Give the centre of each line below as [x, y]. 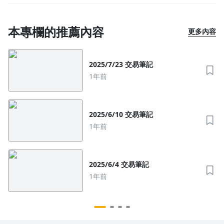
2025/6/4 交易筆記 [135, 164]
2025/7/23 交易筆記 [139, 64]
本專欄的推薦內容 [56, 32]
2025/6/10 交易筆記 [139, 114]
